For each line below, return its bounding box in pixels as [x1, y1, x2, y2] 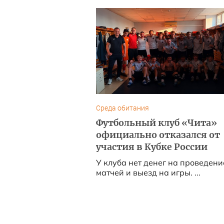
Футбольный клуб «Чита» [95, 117, 217, 128]
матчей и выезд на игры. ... [95, 167, 200, 177]
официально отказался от [95, 129, 220, 140]
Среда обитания [95, 104, 149, 112]
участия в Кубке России [95, 141, 207, 152]
